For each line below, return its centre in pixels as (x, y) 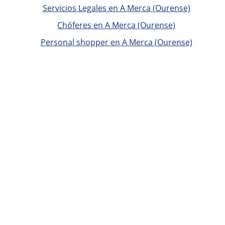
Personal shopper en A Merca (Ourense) (116, 42)
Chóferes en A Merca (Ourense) (116, 25)
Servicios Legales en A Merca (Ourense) (116, 8)
